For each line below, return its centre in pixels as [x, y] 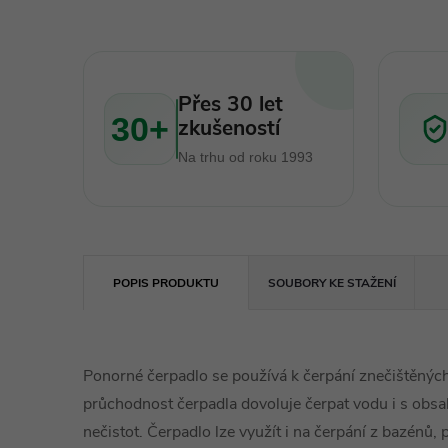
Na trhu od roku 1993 [245, 156]
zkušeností [229, 127]
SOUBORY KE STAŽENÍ [331, 283]
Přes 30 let [230, 103]
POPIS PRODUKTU [166, 283]
